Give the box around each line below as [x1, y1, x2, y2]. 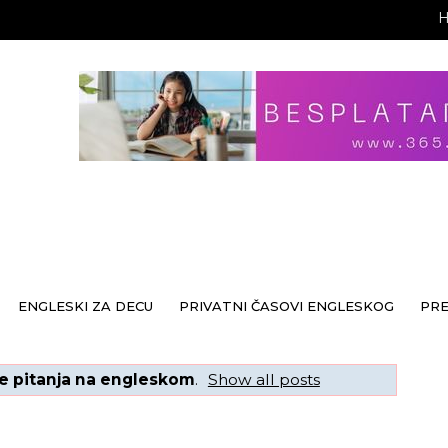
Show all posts [207, 369, 320, 389]
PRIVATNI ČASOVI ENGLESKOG [179, 298, 394, 314]
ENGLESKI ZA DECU [18, 298, 153, 314]
